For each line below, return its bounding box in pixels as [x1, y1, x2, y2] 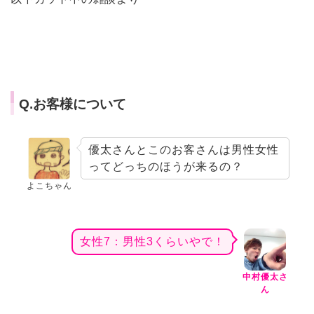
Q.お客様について [19, 97, 126, 112]
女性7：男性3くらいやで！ [80, 235, 225, 248]
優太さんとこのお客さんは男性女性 [88, 144, 279, 156]
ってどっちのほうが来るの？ [88, 161, 243, 173]
